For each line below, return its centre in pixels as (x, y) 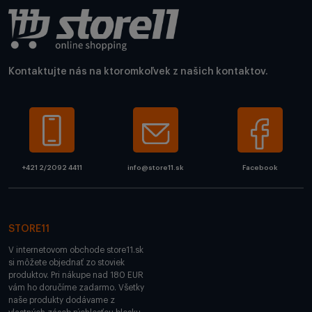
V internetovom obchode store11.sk (76, 250)
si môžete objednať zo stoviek (67, 263)
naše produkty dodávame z (62, 301)
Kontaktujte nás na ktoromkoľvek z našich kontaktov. (138, 72)
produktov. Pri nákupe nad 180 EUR (76, 275)
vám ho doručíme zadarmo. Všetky (76, 288)
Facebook (260, 168)
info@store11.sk (156, 168)
